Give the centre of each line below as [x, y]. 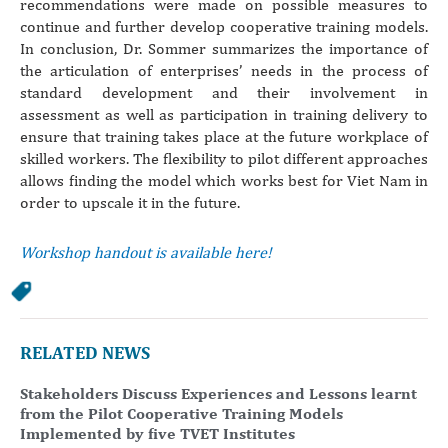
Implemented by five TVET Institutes [157, 433]
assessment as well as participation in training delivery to [224, 114]
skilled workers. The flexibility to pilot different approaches [224, 158]
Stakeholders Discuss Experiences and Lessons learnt [218, 393]
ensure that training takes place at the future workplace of [224, 136]
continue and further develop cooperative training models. [224, 26]
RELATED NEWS [85, 352]
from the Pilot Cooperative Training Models [181, 413]
